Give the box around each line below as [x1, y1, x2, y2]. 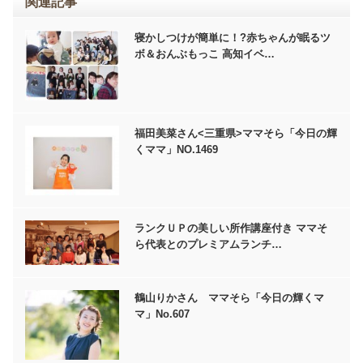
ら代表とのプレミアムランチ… [135, 237, 283, 250]
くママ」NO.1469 [135, 143, 219, 156]
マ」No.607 [135, 307, 190, 320]
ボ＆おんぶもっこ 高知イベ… [135, 48, 275, 61]
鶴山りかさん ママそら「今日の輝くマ [135, 291, 325, 304]
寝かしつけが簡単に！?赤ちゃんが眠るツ [135, 32, 331, 45]
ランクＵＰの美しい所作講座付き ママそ [135, 221, 328, 234]
